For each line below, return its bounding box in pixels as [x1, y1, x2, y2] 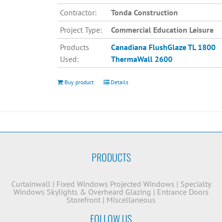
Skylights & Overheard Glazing [47, 187, 151, 197]
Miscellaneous [107, 195, 156, 205]
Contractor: [59, 7, 97, 18]
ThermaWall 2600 [111, 54, 172, 64]
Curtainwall [11, 179, 51, 189]
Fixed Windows [56, 179, 108, 189]
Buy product [64, 78, 94, 86]
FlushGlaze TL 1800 [148, 42, 216, 53]
